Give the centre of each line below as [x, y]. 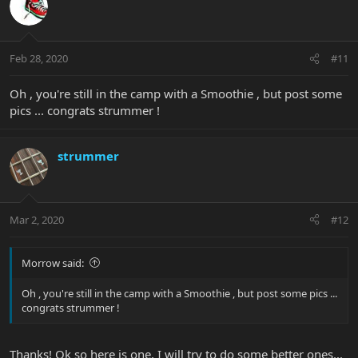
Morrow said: [53, 263]
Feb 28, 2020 [39, 59]
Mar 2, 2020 [37, 219]
